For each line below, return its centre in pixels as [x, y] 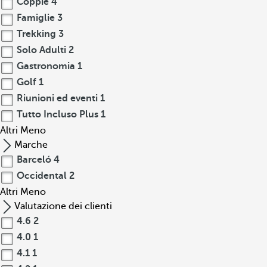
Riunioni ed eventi [57, 98]
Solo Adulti [41, 50]
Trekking [36, 34]
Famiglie [36, 18]
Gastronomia [46, 66]
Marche [31, 145]
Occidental [42, 176]
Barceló [34, 160]
